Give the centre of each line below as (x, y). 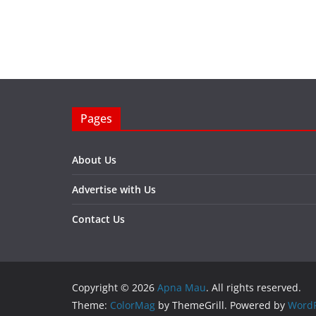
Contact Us (98, 219)
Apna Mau (182, 288)
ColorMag (133, 305)
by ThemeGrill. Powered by (221, 305)
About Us (94, 160)
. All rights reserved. (254, 288)
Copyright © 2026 (115, 288)
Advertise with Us (114, 190)
